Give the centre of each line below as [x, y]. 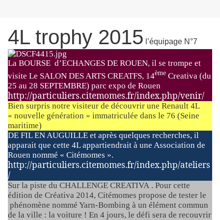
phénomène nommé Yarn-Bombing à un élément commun [108, 205]
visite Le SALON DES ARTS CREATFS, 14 [81, 76]
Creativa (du [189, 76]
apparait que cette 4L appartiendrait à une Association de [107, 145]
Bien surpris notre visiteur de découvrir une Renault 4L [104, 106]
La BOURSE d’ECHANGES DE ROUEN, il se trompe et [104, 63]
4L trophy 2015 [76, 37]
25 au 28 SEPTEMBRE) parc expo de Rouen [84, 85]
